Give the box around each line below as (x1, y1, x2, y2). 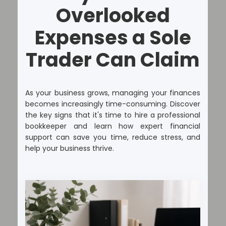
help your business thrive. (25, 143, 114, 153)
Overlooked (55, 2, 170, 29)
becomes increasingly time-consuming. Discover (25, 98, 200, 109)
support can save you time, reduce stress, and (25, 132, 200, 142)
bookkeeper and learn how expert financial (25, 121, 200, 131)
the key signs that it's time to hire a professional (25, 109, 200, 120)
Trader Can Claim (26, 46, 200, 73)
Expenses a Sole (34, 24, 191, 51)
